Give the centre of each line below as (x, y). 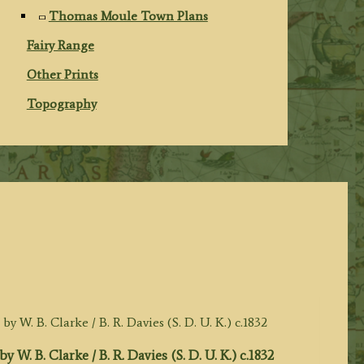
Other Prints (62, 75)
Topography (61, 104)
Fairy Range (60, 45)
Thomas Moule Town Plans (128, 16)
